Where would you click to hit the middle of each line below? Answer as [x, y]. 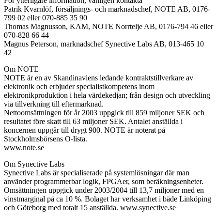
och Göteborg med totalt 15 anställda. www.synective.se [90, 207]
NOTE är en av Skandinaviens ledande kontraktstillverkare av [99, 77]
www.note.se [24, 147]
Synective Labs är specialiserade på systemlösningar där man [97, 172]
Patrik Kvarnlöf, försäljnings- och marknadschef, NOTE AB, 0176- [107, 9]
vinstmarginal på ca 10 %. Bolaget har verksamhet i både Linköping [108, 199]
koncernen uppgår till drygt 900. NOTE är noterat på [85, 130]
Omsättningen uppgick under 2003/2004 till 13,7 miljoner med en [104, 190]
